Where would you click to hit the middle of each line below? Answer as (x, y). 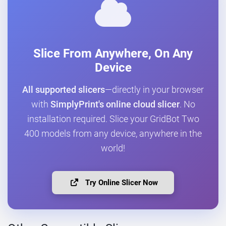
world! (113, 149)
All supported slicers (64, 90)
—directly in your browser (154, 90)
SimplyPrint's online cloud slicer (115, 105)
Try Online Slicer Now (120, 183)
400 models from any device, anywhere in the (113, 134)
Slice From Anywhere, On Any (113, 54)
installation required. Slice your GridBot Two (113, 119)
